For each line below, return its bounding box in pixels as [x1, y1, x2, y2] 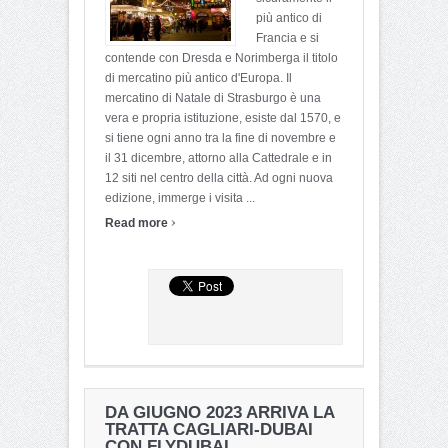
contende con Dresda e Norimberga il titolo [105, 50, 338, 65]
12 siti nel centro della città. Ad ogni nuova [105, 170, 333, 185]
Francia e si [256, 30, 319, 45]
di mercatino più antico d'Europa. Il [105, 70, 292, 85]
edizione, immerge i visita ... [105, 190, 255, 205]
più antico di [256, 10, 322, 25]
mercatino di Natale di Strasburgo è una [105, 90, 321, 105]
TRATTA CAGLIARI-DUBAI [105, 419, 313, 439]
